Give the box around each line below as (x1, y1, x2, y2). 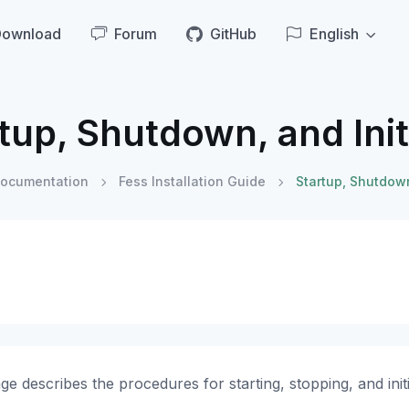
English (309, 25, 359, 44)
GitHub (209, 25, 257, 44)
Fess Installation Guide (118, 173, 266, 189)
